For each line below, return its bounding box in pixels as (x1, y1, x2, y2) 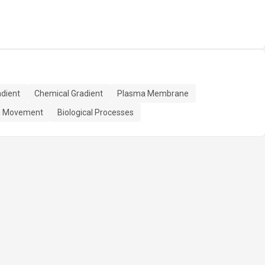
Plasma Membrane (117, 89, 189, 98)
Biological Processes (57, 108, 134, 117)
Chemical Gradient (34, 89, 103, 98)
